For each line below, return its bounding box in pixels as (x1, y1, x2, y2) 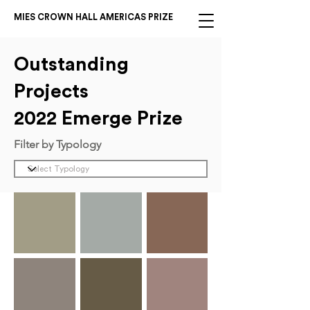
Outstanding (14, 55, 129, 74)
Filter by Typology (14, 138, 101, 151)
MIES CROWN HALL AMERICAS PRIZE (14, 13, 173, 21)
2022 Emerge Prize (14, 109, 183, 128)
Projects (14, 82, 89, 101)
